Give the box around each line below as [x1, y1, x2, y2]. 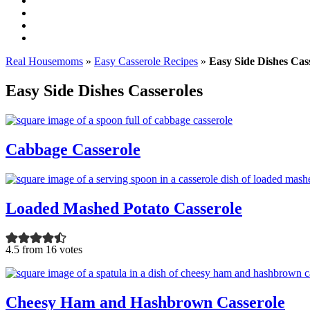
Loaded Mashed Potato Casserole [6, 199, 242, 217]
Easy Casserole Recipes [94, 55, 198, 67]
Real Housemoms [6, 55, 83, 67]
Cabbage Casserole [6, 140, 140, 158]
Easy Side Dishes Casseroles [6, 81, 203, 100]
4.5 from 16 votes [6, 244, 82, 256]
